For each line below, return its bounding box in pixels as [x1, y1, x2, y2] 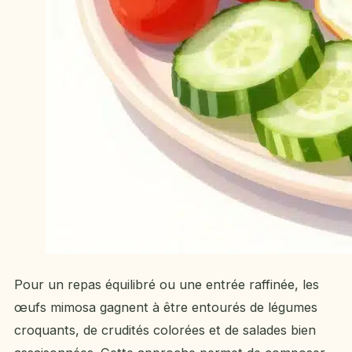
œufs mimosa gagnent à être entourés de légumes [14, 299, 317, 316]
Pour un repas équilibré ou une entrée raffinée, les [14, 277, 319, 293]
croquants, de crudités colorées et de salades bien [14, 322, 316, 339]
